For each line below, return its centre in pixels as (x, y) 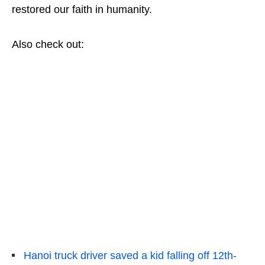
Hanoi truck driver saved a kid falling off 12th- (130, 255)
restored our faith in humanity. (83, 9)
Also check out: (48, 44)
